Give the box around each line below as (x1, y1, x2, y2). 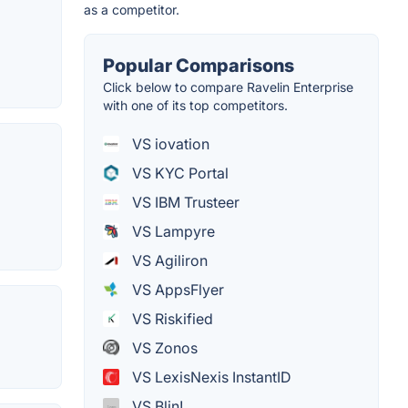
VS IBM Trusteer (128, 193, 240, 212)
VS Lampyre (128, 222, 215, 241)
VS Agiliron (128, 251, 208, 270)
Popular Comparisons (103, 55, 294, 77)
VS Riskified (128, 310, 213, 329)
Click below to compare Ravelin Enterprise (103, 79, 353, 96)
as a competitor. (84, 2, 179, 18)
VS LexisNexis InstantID (128, 368, 291, 387)
